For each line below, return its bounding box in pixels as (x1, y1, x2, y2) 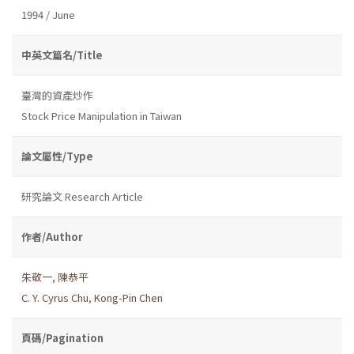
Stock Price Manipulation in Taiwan (21, 107, 182, 123)
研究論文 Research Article (21, 188, 143, 204)
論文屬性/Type (21, 148, 93, 164)
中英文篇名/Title (21, 47, 103, 62)
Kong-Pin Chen (94, 289, 163, 305)
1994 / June (21, 6, 75, 22)
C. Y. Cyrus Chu (21, 289, 88, 305)
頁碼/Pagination (21, 330, 104, 345)
